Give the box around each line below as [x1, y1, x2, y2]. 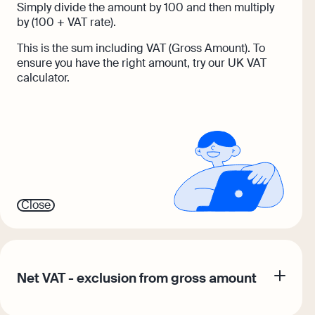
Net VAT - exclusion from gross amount [17, 269, 257, 287]
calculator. [17, 70, 70, 85]
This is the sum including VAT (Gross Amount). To [17, 40, 265, 56]
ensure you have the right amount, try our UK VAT [17, 55, 266, 70]
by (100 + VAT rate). [17, 14, 116, 30]
